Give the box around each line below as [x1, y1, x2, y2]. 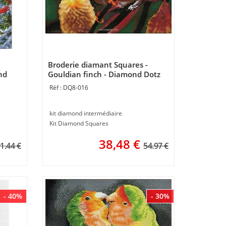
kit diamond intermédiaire [49, 109, 122, 118]
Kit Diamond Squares [49, 119, 108, 128]
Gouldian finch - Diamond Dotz [47, 69, 160, 79]
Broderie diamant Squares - [47, 60, 148, 70]
